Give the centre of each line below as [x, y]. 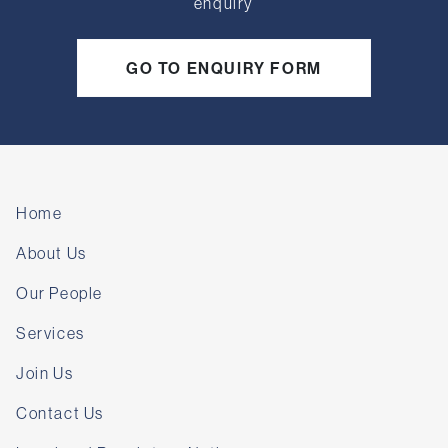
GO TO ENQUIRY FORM [224, 67]
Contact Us [60, 412]
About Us [51, 252]
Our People [59, 292]
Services [50, 332]
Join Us [45, 372]
